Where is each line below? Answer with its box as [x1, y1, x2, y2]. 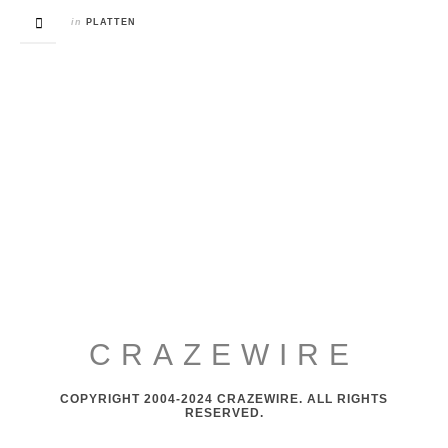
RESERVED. [184, 406, 264, 420]
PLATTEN [86, 17, 136, 27]
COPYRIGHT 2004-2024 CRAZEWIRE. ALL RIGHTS [60, 392, 388, 406]
